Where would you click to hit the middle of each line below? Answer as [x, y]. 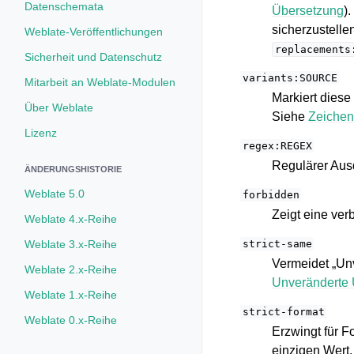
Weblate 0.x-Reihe [71, 320]
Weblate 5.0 [55, 194]
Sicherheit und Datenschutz [93, 57]
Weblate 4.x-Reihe [71, 219]
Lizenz [41, 133]
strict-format [283, 312]
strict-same [277, 244]
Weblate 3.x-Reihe [71, 244]
